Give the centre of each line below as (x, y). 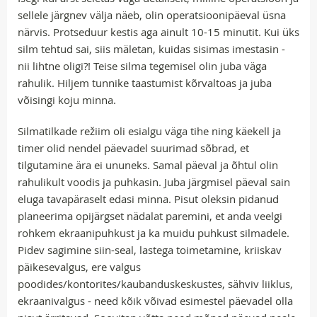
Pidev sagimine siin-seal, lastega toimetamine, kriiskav (150, 249)
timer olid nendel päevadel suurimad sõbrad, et (133, 148)
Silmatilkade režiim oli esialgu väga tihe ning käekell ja (149, 131)
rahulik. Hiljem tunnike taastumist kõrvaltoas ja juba (145, 82)
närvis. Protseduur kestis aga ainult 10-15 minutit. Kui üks (158, 31)
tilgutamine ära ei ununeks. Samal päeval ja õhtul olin (148, 165)
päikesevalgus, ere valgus (79, 266)
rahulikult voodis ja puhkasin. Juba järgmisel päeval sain (154, 181)
